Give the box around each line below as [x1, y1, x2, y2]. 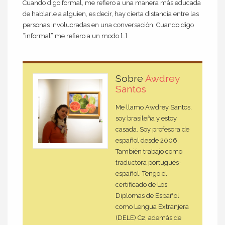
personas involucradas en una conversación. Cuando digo [23, 21, 194, 29]
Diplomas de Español [116, 192, 179, 200]
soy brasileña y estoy [116, 115, 177, 123]
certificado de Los [116, 181, 167, 189]
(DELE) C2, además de [116, 214, 181, 222]
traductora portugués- [116, 159, 181, 167]
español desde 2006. [116, 137, 179, 145]
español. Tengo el [116, 170, 167, 178]
